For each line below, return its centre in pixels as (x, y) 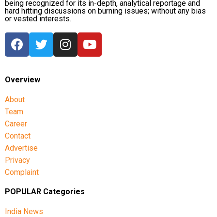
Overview (23, 80)
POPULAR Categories (45, 192)
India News (24, 211)
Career (16, 124)
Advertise (21, 148)
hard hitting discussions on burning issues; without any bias (105, 11)
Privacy (17, 160)
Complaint (22, 172)
